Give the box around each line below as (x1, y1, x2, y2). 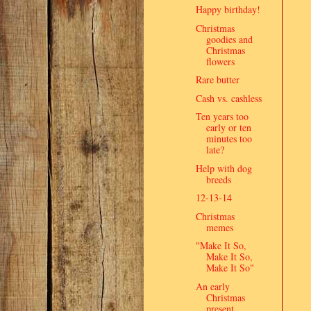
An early (195, 279, 230, 293)
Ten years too (195, 110, 249, 123)
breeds (205, 172, 231, 186)
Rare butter (195, 73, 239, 86)
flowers (205, 54, 235, 68)
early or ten (205, 121, 251, 134)
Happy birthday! (195, 3, 260, 16)
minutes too (205, 132, 252, 145)
